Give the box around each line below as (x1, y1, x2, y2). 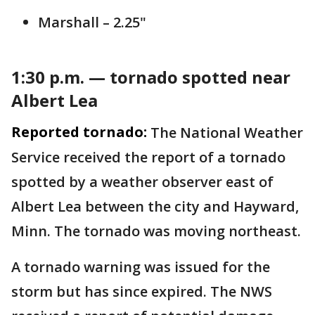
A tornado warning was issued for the (11, 257, 270, 277)
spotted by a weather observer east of (11, 172, 274, 192)
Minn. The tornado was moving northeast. (11, 221, 301, 241)
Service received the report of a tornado (11, 148, 285, 167)
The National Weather (150, 123, 303, 143)
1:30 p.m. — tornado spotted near (11, 65, 290, 89)
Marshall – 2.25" (38, 13, 146, 32)
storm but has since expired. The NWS (11, 282, 272, 302)
